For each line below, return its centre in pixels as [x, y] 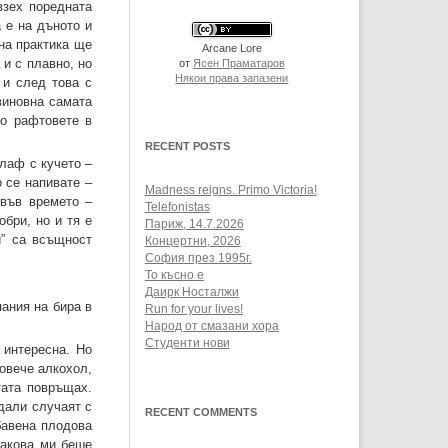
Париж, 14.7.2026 [194, 224]
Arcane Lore [231, 48]
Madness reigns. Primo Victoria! [230, 190]
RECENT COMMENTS [200, 412]
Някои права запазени [232, 78]
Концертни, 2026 [192, 241]
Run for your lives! [193, 309]
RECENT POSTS [187, 146]
